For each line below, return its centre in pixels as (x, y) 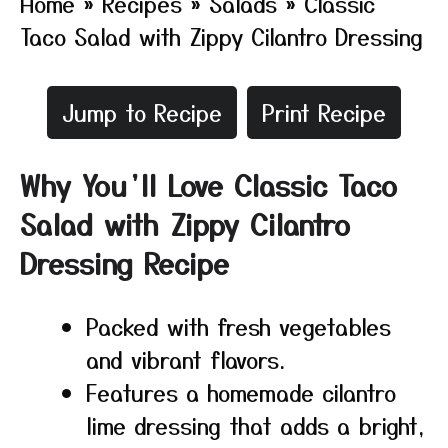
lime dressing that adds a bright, (255, 425)
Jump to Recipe (142, 112)
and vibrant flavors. (185, 359)
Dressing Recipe (124, 263)
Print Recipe (324, 112)
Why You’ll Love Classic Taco (208, 185)
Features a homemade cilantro (241, 392)
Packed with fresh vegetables (238, 326)
